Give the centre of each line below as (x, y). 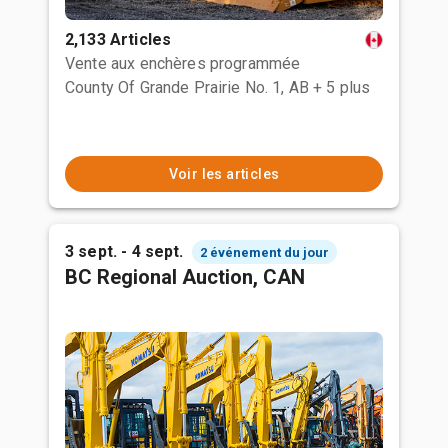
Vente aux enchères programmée (183, 63)
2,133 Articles (118, 39)
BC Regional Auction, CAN (185, 277)
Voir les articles (224, 174)
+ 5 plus (342, 87)
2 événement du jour (264, 252)
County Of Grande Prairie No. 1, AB (187, 87)
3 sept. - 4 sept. (124, 251)
